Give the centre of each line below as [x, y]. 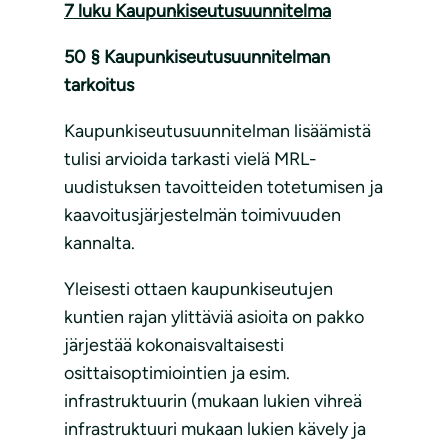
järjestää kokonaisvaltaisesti [174, 345]
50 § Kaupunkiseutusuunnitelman [197, 57]
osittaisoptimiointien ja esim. [177, 373]
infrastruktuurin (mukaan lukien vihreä [213, 401]
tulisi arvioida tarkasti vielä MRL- [190, 159]
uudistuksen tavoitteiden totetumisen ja [223, 187]
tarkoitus [99, 85]
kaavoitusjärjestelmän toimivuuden [202, 215]
